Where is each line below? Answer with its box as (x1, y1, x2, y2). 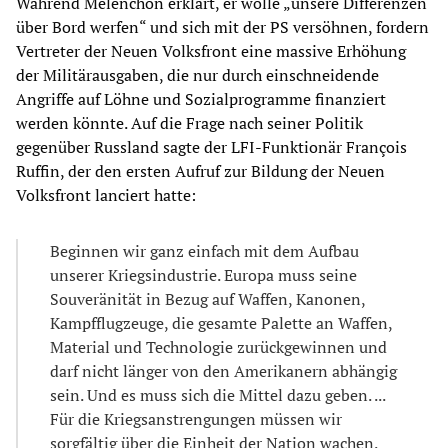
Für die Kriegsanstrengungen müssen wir (50, 408, 342, 431)
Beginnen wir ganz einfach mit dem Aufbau (50, 240, 359, 263)
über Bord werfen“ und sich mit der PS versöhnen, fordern (16, 16, 429, 39)
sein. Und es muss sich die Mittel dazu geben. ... (50, 384, 385, 407)
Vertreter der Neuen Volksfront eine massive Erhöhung (16, 40, 406, 63)
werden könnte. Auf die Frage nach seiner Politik (16, 112, 363, 135)
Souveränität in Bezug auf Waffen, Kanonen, (50, 288, 365, 311)
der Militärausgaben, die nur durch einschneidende (16, 64, 379, 87)
